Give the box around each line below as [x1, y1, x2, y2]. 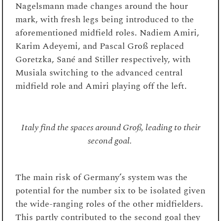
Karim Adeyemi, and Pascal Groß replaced [15, 39, 184, 53]
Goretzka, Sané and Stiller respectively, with [15, 52, 191, 66]
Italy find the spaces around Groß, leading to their [21, 120, 200, 134]
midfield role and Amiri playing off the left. [15, 79, 187, 93]
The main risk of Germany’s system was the [15, 170, 188, 184]
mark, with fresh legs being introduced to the [15, 12, 194, 26]
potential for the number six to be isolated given [15, 184, 206, 197]
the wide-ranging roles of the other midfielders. [15, 197, 204, 211]
